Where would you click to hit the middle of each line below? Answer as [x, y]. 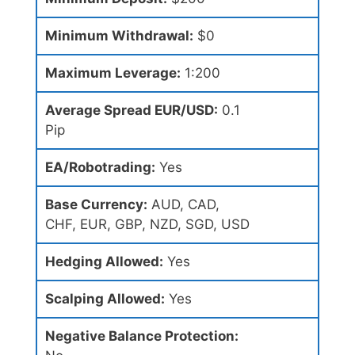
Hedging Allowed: [104, 262]
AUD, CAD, [183, 205]
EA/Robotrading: [100, 168]
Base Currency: [96, 205]
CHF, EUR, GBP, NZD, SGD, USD [147, 225]
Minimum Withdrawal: [119, 36]
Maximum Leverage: [113, 73]
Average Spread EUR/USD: [132, 111]
